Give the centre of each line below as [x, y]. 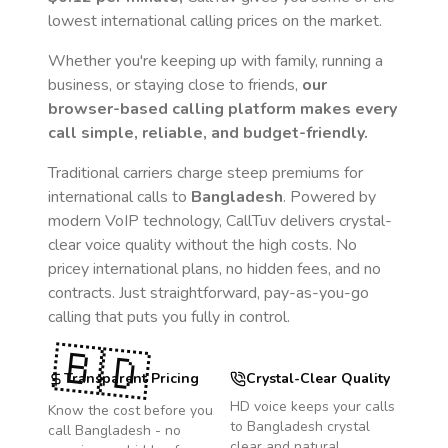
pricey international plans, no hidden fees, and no [214, 269]
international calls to [119, 197]
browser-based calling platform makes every [222, 109]
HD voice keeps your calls [312, 406]
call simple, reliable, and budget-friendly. [208, 133]
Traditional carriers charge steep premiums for [205, 173]
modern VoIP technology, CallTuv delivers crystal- [220, 221]
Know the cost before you [130, 410]
